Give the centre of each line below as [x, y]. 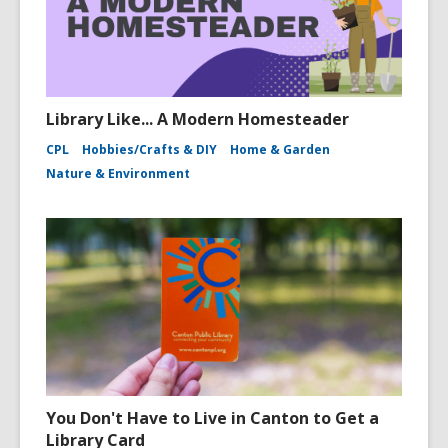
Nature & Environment [118, 173]
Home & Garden [280, 149]
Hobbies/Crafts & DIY [149, 149]
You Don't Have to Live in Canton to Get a [212, 418]
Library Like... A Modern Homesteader [197, 119]
